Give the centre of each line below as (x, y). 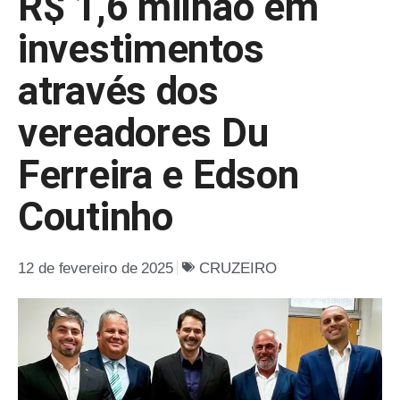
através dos (118, 91)
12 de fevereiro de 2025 (96, 268)
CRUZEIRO (238, 268)
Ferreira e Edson (158, 175)
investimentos (141, 49)
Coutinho (96, 217)
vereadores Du (143, 133)
